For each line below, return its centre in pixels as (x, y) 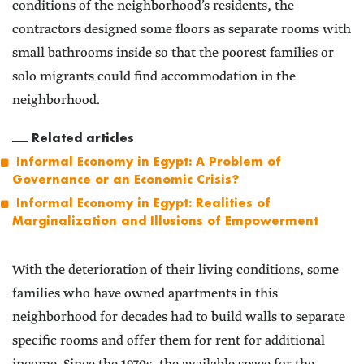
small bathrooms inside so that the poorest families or (173, 54)
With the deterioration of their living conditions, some (175, 271)
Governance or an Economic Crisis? (126, 180)
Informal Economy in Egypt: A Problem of (149, 162)
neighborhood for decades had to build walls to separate (179, 318)
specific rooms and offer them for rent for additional (169, 341)
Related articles (82, 138)
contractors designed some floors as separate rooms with (182, 30)
